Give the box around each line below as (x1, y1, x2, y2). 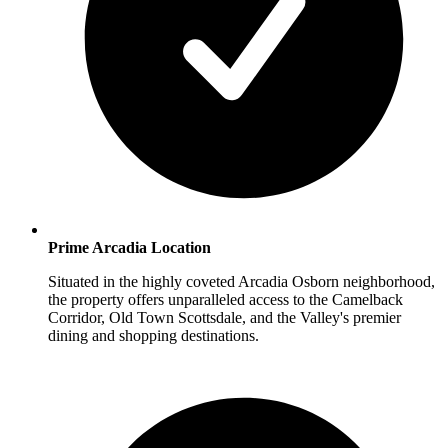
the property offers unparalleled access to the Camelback (48, 290, 403, 308)
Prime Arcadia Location (48, 238, 211, 256)
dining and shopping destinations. (48, 326, 259, 344)
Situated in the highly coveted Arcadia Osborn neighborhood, (48, 272, 435, 290)
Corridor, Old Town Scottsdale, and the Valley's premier (48, 308, 401, 326)
